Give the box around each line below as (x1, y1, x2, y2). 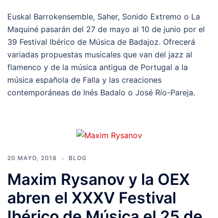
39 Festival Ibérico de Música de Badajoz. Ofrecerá (7, 37, 195, 47)
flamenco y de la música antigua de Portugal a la (7, 62, 188, 73)
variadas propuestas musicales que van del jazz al (7, 50, 192, 60)
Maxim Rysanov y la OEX (7, 170, 190, 189)
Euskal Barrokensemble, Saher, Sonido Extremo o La (7, 12, 200, 22)
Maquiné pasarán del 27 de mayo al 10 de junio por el (7, 24, 205, 35)
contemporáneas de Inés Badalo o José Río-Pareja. (7, 88, 195, 98)
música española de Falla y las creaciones (7, 75, 162, 85)
